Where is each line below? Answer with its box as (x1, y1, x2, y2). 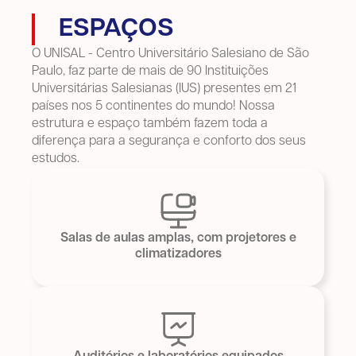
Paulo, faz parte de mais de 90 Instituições (32, 65, 269, 79)
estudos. (32, 153, 79, 166)
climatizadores (134, 248, 222, 261)
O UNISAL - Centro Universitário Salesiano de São (32, 48, 309, 61)
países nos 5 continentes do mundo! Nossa (32, 100, 275, 114)
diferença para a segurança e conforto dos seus (32, 135, 306, 149)
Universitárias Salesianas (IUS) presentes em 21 (32, 83, 296, 96)
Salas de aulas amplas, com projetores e (60, 232, 296, 246)
